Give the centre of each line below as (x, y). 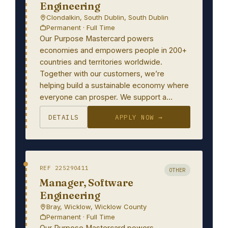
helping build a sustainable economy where (114, 85)
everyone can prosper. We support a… (106, 97)
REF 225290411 (64, 168)
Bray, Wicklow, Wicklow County (96, 207)
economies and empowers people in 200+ (113, 50)
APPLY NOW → (139, 117)
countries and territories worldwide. (101, 62)
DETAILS (64, 117)
